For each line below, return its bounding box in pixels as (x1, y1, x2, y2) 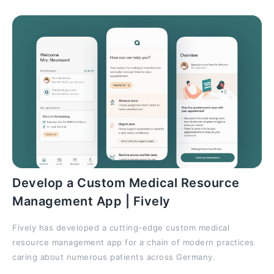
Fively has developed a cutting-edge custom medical (12, 223, 229, 232)
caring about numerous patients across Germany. (12, 252, 215, 262)
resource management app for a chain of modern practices (12, 237, 254, 247)
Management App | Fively (12, 194, 171, 209)
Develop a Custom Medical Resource (12, 176, 240, 190)
